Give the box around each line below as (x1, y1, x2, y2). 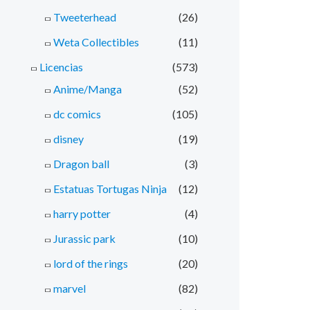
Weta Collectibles (53, 35, 139, 48)
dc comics (53, 107, 101, 120)
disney (53, 131, 84, 145)
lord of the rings (53, 256, 128, 270)
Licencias (39, 60, 83, 73)
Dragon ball (53, 156, 109, 170)
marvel (53, 281, 86, 295)
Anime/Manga (53, 82, 122, 95)
